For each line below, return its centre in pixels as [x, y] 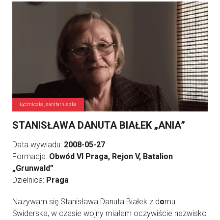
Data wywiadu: [38, 145]
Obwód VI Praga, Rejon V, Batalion [111, 157]
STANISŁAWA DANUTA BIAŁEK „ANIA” [99, 125]
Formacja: [31, 157]
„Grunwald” [33, 168]
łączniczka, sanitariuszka [48, 105]
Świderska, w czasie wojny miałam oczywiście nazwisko [110, 214]
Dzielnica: [29, 180]
